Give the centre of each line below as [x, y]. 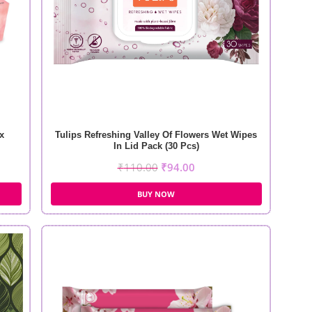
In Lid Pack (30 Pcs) [156, 146]
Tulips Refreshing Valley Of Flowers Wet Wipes [156, 134]
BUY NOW [156, 194]
